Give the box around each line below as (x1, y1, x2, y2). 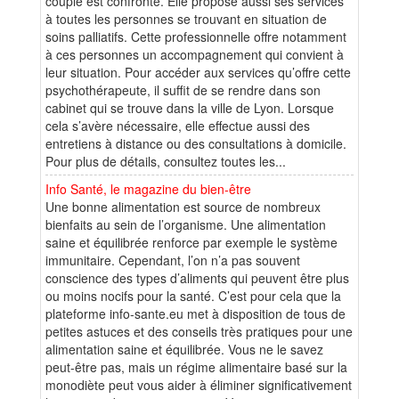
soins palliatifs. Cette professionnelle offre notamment (45, 27, 346, 45)
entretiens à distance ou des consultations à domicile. (45, 134, 346, 152)
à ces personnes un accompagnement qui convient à (45, 45, 344, 63)
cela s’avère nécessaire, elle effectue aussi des (45, 116, 310, 134)
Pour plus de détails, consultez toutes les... (45, 151, 286, 170)
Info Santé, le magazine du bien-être (45, 179, 251, 198)
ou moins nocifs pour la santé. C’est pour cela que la (45, 286, 341, 305)
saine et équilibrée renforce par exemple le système (45, 232, 338, 251)
